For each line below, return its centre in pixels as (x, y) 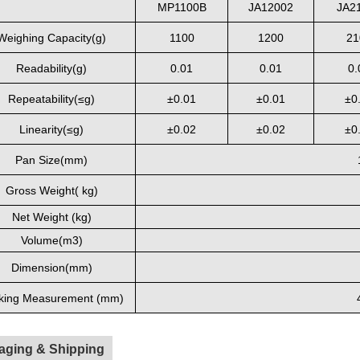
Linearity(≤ (46, 129)
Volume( (41, 240)
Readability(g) (51, 68)
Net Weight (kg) (51, 217)
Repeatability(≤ (46, 99)
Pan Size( (40, 160)
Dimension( (40, 268)
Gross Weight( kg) (51, 190)
